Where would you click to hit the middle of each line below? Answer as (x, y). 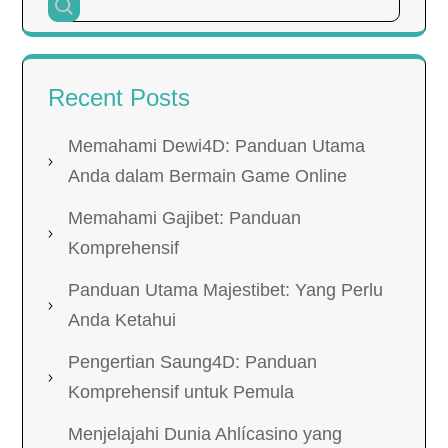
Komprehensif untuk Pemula (181, 392)
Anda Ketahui (122, 320)
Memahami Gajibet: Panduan (184, 218)
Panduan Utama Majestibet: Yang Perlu (225, 290)
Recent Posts (119, 97)
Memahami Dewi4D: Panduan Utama (216, 146)
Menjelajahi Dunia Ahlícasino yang (205, 434)
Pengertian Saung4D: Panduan (192, 362)
